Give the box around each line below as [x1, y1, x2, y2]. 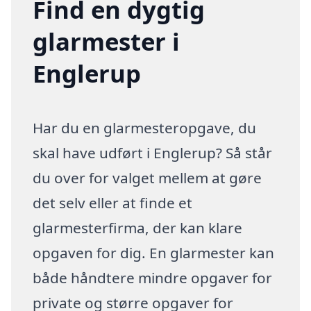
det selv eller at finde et [33, 193, 193, 213]
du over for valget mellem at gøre [33, 168, 262, 188]
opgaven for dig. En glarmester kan [33, 243, 275, 263]
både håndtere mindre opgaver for [33, 268, 273, 288]
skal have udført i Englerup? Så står [33, 143, 273, 163]
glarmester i [33, 25, 180, 58]
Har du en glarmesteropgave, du [33, 118, 257, 138]
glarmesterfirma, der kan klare [33, 218, 243, 238]
